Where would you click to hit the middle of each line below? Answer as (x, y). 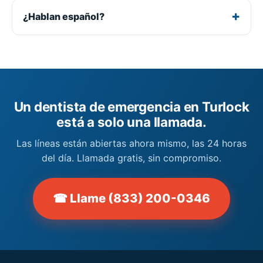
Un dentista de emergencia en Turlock (131, 106)
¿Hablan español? (63, 17)
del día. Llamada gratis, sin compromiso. (131, 158)
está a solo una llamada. (131, 122)
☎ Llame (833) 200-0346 (131, 198)
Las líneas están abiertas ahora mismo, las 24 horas (131, 144)
